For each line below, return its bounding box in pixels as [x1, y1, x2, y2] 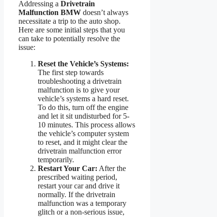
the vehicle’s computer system [38, 129, 129, 138]
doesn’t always [81, 8, 128, 16]
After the [97, 164, 126, 172]
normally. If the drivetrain [38, 190, 115, 199]
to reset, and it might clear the [38, 138, 127, 146]
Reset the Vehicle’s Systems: [38, 59, 129, 68]
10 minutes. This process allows [38, 120, 135, 129]
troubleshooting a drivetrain [38, 77, 122, 85]
